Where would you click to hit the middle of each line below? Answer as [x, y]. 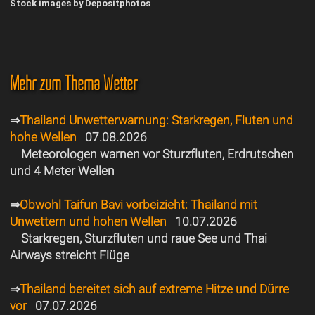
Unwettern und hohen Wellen [88, 222]
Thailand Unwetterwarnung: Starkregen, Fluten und [156, 121]
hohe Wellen [43, 137]
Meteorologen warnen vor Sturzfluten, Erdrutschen [157, 154]
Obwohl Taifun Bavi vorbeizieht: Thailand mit [138, 205]
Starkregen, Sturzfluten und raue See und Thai [144, 239]
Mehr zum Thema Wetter [73, 83]
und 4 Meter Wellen [62, 171]
